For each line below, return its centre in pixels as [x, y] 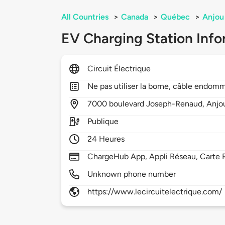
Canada [135, 17]
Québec [175, 17]
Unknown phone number [132, 174]
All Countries [85, 17]
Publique [103, 122]
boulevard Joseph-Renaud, [158, 104]
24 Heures [106, 139]
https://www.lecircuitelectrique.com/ [155, 192]
